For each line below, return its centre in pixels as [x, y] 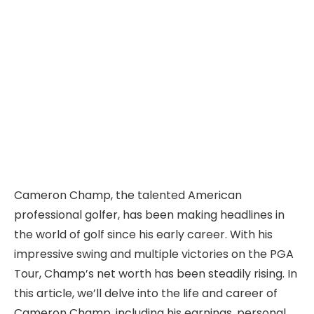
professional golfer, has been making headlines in [149, 214]
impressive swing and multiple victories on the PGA [154, 254]
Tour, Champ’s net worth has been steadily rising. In [156, 273]
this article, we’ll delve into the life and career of [146, 293]
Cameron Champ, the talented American [128, 195]
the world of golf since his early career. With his [143, 234]
